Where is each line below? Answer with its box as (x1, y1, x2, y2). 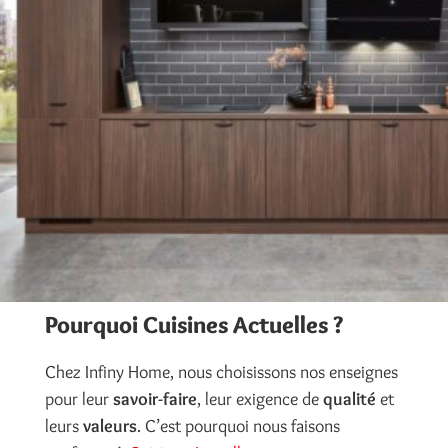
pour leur (44, 388, 113, 411)
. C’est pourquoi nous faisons (136, 415, 340, 438)
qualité (322, 388, 376, 411)
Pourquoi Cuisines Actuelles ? (44, 310, 343, 340)
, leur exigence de (196, 388, 323, 411)
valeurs (82, 415, 137, 438)
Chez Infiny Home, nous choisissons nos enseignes (44, 361, 398, 384)
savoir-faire (112, 388, 197, 411)
